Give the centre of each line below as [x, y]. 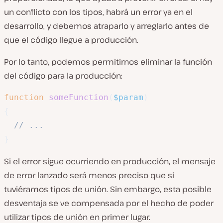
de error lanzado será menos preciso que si [89, 175]
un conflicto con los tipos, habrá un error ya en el [98, 12]
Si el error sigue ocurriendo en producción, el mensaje [110, 161]
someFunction [79, 97]
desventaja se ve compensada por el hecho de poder [109, 203]
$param [128, 97]
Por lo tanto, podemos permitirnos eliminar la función [108, 62]
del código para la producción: [63, 76]
